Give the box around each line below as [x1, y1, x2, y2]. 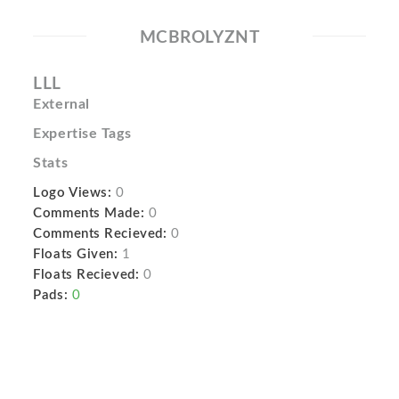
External [33, 97, 90, 111]
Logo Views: [33, 186, 112, 199]
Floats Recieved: [33, 268, 140, 281]
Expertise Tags [33, 126, 132, 141]
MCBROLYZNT [139, 29, 260, 46]
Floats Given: [33, 248, 118, 261]
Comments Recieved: [33, 227, 167, 240]
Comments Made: [33, 207, 145, 220]
